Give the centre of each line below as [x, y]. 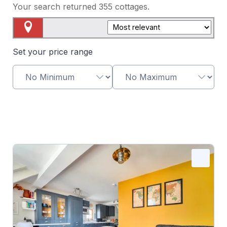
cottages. [132, 7]
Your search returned [55, 7]
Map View [32, 42]
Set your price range [52, 51]
